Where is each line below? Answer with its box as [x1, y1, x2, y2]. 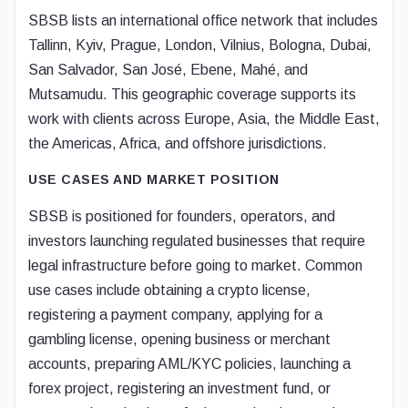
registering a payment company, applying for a [28, 307, 322, 322]
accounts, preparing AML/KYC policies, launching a [28, 356, 351, 372]
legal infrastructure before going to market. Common [28, 258, 362, 273]
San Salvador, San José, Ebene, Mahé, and [28, 62, 308, 77]
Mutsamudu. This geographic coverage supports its [28, 87, 356, 102]
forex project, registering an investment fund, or [28, 381, 331, 396]
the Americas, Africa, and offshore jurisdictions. [28, 136, 327, 151]
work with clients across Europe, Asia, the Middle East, [28, 111, 380, 127]
